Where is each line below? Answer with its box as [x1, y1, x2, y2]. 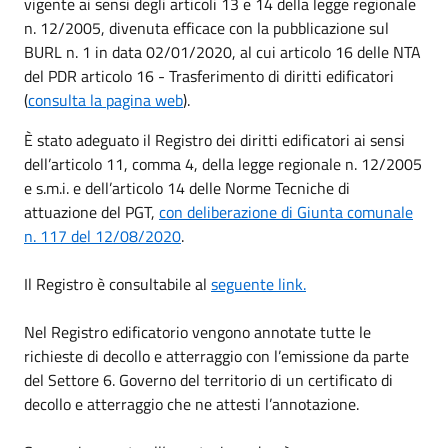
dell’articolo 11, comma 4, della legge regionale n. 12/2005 [24, 151, 422, 176]
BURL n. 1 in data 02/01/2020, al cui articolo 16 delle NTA [24, 39, 421, 64]
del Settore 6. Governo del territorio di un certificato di [24, 367, 393, 392]
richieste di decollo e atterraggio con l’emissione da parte [24, 343, 409, 368]
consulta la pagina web [28, 87, 183, 112]
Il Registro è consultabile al [24, 271, 211, 296]
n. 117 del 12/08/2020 [24, 223, 181, 248]
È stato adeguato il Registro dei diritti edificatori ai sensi [24, 127, 405, 152]
